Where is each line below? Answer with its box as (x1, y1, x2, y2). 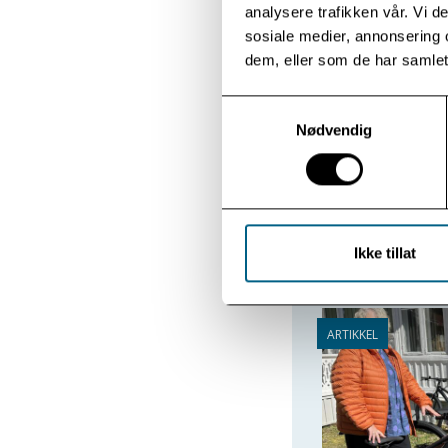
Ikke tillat (353, 244, 416, 262)
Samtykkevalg (221, 97, 317, 115)
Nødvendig (295, 121, 373, 139)
